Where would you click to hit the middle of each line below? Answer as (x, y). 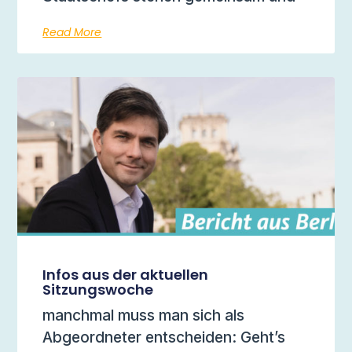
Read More (72, 33)
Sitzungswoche (98, 289)
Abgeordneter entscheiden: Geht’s (164, 337)
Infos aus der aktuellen (126, 274)
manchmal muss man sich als (144, 315)
